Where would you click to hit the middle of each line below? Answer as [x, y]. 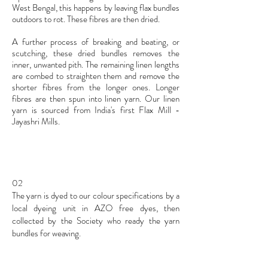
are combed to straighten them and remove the [96, 76]
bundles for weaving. [46, 233]
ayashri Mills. [38, 121]
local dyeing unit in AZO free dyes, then [96, 208]
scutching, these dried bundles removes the [96, 53]
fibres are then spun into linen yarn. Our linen [96, 98]
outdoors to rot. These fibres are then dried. [87, 19]
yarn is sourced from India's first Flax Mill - [96, 110]
